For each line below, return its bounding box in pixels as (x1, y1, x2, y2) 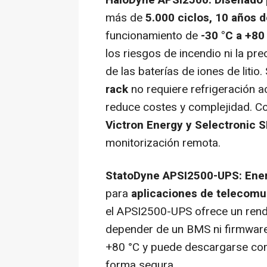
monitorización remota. (105, 135, 221, 152)
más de (105, 10, 145, 27)
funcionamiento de (105, 27, 201, 45)
